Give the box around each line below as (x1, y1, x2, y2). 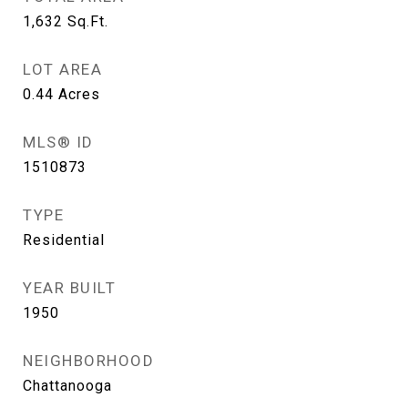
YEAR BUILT (23, 279, 116, 297)
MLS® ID (23, 133, 94, 151)
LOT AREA (23, 60, 102, 78)
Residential (23, 231, 105, 249)
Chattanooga (23, 377, 112, 394)
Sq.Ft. (67, 13, 108, 30)
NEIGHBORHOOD (23, 352, 154, 370)
